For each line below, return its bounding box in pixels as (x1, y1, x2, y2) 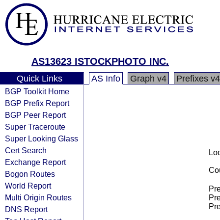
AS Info (91, 74, 120, 83)
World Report (5, 181, 51, 190)
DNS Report (5, 205, 48, 214)
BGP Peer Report (5, 110, 66, 119)
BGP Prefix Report (5, 99, 69, 108)
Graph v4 (130, 74, 166, 83)
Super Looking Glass (5, 134, 78, 143)
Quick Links (16, 74, 62, 83)
